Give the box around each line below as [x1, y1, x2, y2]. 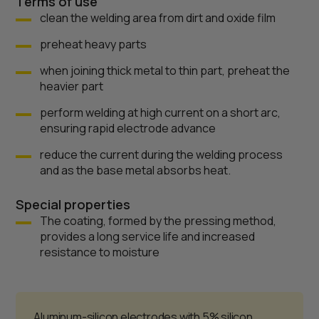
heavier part [40, 78, 104, 94]
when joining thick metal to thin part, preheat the [40, 63, 291, 78]
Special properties [16, 196, 131, 213]
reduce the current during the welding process [40, 147, 283, 162]
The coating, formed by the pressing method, [40, 213, 277, 229]
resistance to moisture [40, 244, 160, 260]
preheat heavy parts [40, 36, 147, 52]
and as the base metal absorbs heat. [40, 162, 231, 178]
